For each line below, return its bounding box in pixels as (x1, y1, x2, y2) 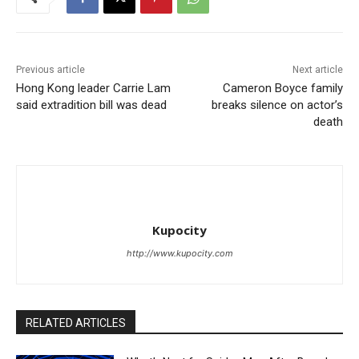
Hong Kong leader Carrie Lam (16, 81, 171, 96)
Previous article (16, 64, 85, 76)
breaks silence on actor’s (211, 98, 343, 113)
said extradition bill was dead (16, 98, 167, 113)
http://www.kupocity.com (126, 248, 233, 260)
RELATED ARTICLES (26, 317, 126, 330)
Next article (292, 64, 343, 76)
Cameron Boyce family (222, 81, 343, 96)
